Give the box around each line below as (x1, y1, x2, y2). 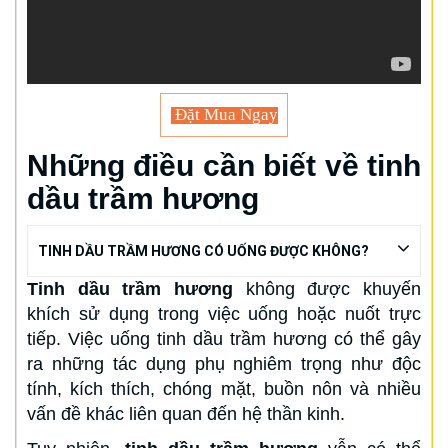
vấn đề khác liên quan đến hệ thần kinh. (27, 404, 345, 425)
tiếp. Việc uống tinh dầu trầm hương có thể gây (27, 329, 421, 350)
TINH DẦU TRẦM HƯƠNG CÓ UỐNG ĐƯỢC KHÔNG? (38, 243, 369, 260)
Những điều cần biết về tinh (27, 149, 421, 183)
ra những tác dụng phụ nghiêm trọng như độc (27, 354, 421, 375)
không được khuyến (233, 279, 421, 300)
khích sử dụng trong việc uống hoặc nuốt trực (27, 304, 421, 325)
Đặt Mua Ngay (170, 105, 278, 125)
